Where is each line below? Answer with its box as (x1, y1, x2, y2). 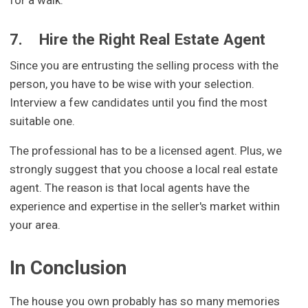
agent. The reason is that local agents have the (10, 181, 250, 195)
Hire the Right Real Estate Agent (39, 30, 266, 49)
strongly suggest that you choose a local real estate (10, 162, 278, 177)
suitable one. (10, 114, 76, 129)
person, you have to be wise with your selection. (10, 77, 255, 91)
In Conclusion (10, 256, 127, 280)
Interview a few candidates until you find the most (10, 96, 268, 110)
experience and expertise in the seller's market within (10, 199, 280, 214)
